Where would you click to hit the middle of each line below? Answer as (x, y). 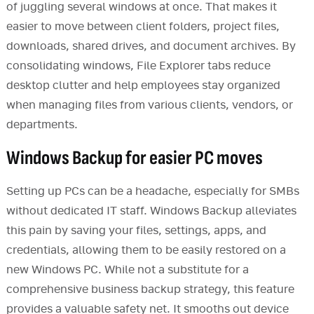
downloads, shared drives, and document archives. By (151, 47)
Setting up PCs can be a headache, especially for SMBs (152, 192)
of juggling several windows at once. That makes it (141, 7)
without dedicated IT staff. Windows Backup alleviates (151, 211)
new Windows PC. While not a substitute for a (127, 270)
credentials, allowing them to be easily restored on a (146, 251)
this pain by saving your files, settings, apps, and (136, 231)
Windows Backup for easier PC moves (134, 158)
